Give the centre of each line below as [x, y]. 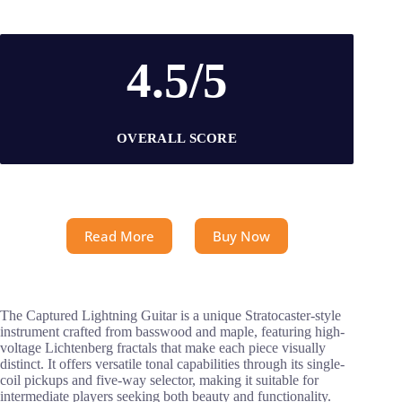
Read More [119, 236]
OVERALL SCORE [177, 138]
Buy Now [241, 236]
